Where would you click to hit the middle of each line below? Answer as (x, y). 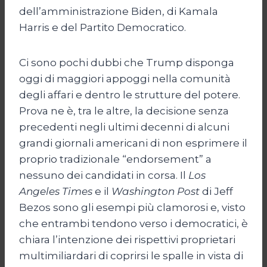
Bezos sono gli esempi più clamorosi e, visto (132, 207)
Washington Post (156, 191)
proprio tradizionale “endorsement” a (115, 159)
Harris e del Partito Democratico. (103, 27)
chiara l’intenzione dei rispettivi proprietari (127, 239)
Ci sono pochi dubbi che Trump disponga (127, 62)
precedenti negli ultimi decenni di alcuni (124, 127)
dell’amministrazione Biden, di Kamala (119, 11)
